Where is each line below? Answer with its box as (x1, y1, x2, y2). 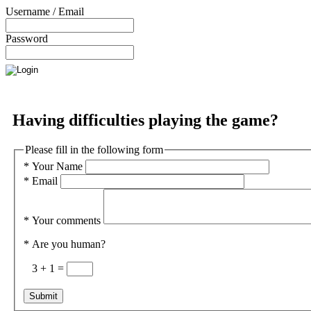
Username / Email (6, 6, 84, 17)
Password (6, 33, 48, 44)
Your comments (29, 215, 101, 227)
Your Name (29, 160, 83, 173)
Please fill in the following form (25, 143, 163, 155)
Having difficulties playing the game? (12, 110, 278, 129)
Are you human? (29, 238, 106, 251)
